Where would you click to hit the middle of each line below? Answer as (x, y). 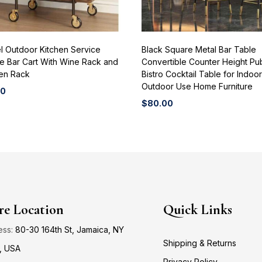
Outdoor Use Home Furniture (197, 87)
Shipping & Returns (200, 243)
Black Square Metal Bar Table (199, 50)
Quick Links (198, 210)
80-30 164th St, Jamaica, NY (69, 230)
